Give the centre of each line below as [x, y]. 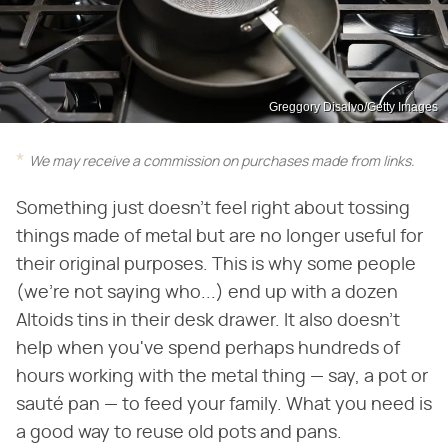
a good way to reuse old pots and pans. [179, 432]
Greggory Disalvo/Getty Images [353, 106]
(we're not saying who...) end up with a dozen [207, 292]
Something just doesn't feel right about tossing [213, 208]
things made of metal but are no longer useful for [219, 236]
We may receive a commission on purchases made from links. [222, 161]
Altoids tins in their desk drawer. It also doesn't [208, 320]
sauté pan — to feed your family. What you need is [224, 404]
